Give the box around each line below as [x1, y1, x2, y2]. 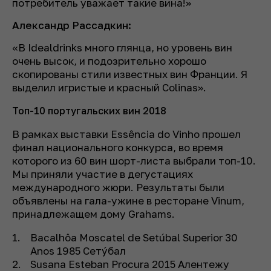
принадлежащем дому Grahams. [12, 207, 177, 221]
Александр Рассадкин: [12, 19, 131, 32]
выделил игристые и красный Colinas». [12, 81, 206, 94]
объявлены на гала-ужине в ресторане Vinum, [12, 194, 244, 207]
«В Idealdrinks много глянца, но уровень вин [12, 41, 232, 54]
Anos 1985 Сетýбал [30, 244, 126, 258]
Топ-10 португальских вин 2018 [12, 105, 169, 117]
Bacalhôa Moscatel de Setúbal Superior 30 [30, 231, 238, 244]
